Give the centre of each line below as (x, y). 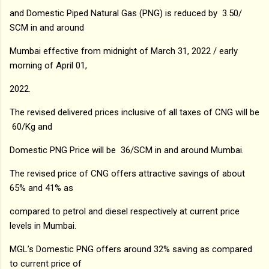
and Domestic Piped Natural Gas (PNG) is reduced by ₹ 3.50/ (126, 13)
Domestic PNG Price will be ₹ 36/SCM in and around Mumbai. (127, 150)
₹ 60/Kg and (32, 126)
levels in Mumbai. (44, 225)
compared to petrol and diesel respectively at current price (125, 211)
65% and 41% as (43, 188)
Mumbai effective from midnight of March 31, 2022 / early (124, 51)
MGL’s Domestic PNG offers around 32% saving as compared (131, 249)
